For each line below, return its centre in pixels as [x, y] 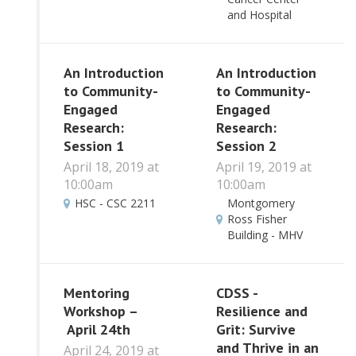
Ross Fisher [257, 219]
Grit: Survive [255, 330]
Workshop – [101, 311]
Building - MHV [265, 235]
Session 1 [94, 146]
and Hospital [259, 15]
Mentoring [97, 293]
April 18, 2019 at [111, 166]
